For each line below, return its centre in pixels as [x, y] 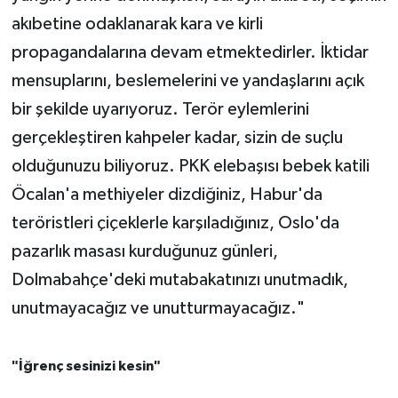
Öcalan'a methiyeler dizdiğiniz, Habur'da [167, 194]
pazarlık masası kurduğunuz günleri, [144, 251]
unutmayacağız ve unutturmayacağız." [159, 308]
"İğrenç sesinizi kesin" [86, 366]
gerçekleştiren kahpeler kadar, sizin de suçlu [177, 137]
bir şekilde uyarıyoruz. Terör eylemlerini [160, 109]
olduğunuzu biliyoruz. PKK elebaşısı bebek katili [190, 166]
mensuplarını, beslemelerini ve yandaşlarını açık [187, 80]
